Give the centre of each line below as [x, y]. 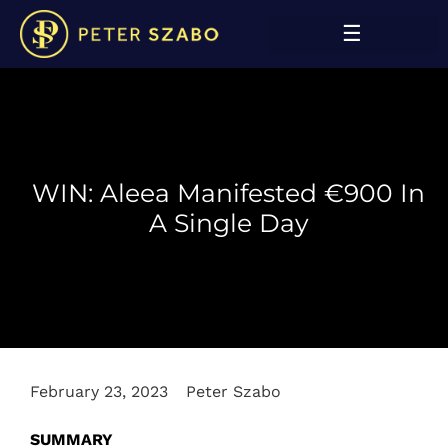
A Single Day [228, 223]
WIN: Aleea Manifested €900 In [228, 193]
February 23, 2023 [99, 392]
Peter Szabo [233, 392]
